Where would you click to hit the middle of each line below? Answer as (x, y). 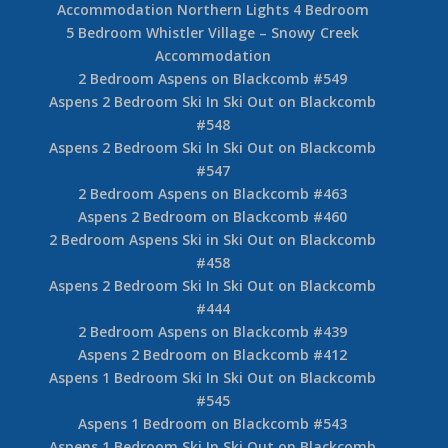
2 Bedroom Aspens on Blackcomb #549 (213, 78)
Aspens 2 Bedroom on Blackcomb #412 (213, 354)
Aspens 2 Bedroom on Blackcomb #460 (213, 216)
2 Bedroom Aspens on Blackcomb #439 (213, 331)
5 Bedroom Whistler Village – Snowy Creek (213, 32)
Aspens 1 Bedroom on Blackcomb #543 (213, 423)
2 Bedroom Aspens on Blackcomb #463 (213, 193)
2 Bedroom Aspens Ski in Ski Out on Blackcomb (213, 239)
